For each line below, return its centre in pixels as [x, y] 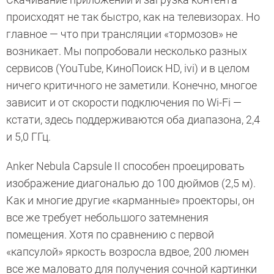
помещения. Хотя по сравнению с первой [110, 235]
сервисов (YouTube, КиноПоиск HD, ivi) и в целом [128, 68]
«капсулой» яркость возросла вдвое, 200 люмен [128, 252]
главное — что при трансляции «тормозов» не [122, 34]
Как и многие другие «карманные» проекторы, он [130, 201]
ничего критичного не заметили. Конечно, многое [131, 86]
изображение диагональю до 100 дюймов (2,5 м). [131, 183]
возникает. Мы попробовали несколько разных [127, 51]
